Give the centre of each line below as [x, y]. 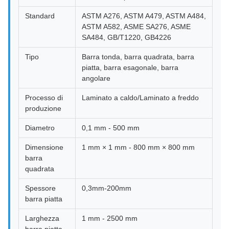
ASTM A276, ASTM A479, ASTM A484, [144, 16]
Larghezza [42, 218]
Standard [40, 16]
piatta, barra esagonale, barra [130, 67]
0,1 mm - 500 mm [111, 128]
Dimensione [44, 147]
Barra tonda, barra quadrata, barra [138, 57]
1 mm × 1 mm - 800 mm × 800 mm [138, 147]
